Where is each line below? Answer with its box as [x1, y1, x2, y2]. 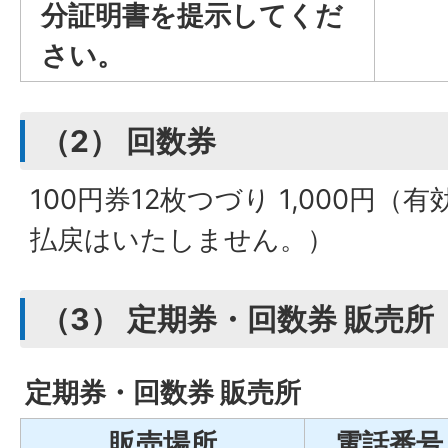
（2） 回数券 [40, 122, 216, 159]
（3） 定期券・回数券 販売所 [40, 300, 434, 337]
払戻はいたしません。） [30, 222, 334, 256]
